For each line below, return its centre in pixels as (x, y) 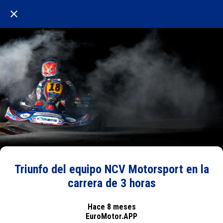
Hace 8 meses (111, 207)
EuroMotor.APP (111, 216)
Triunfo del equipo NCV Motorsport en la (111, 169)
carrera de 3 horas (111, 183)
